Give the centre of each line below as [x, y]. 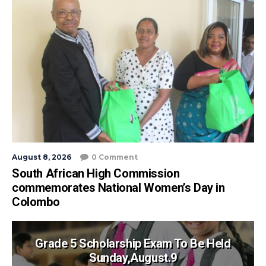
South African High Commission [96, 174]
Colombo [36, 202]
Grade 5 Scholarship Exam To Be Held [133, 244]
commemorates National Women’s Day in [118, 188]
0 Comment [115, 157]
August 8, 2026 [42, 157]
